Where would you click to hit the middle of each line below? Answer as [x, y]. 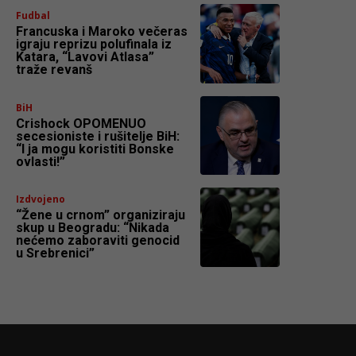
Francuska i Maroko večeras [102, 31]
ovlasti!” [41, 161]
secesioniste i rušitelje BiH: [98, 136]
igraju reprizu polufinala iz [94, 44]
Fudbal [33, 15]
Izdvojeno [41, 199]
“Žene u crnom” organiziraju [101, 215]
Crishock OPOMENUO [81, 123]
